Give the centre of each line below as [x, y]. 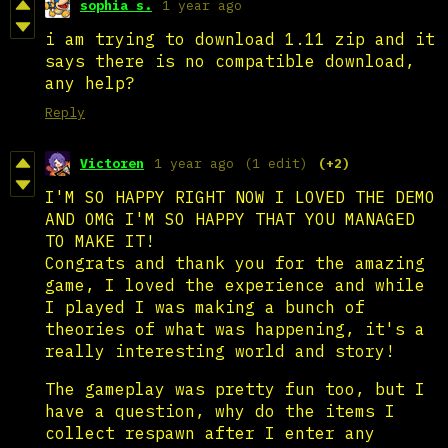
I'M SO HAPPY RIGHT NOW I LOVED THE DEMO [240, 196]
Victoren [112, 163]
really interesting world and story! [225, 350]
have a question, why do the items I [220, 410]
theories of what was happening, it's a [235, 328]
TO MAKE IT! [100, 240]
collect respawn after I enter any [210, 432]
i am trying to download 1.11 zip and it [240, 38]
